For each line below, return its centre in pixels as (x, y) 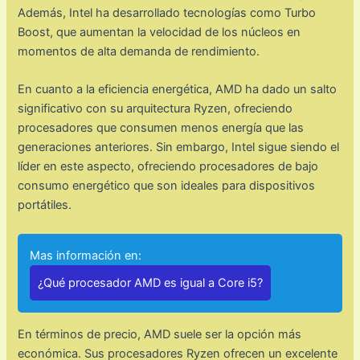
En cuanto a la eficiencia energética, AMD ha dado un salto (178, 90)
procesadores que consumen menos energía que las (161, 128)
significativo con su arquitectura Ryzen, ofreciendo (155, 109)
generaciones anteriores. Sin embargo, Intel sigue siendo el (179, 147)
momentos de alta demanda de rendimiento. (139, 52)
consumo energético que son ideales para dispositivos (167, 186)
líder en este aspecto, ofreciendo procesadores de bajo (168, 167)
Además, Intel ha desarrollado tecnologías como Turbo (167, 13)
